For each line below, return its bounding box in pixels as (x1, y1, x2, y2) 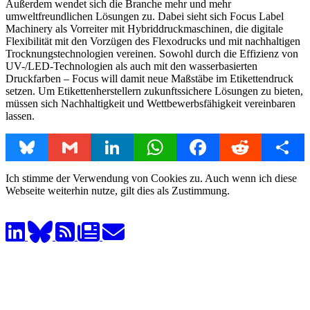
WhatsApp (154, 140, 202, 153)
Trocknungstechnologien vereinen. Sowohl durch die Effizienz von (6, 47, 298, 60)
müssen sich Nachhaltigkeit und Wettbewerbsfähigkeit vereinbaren (6, 97, 295, 109)
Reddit (239, 140, 269, 153)
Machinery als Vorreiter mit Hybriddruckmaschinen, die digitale (6, 22, 283, 35)
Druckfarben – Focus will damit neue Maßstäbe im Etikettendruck (6, 72, 293, 84)
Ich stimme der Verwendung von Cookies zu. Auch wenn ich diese (6, 172, 297, 184)
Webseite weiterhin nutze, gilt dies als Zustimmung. (6, 184, 230, 197)
